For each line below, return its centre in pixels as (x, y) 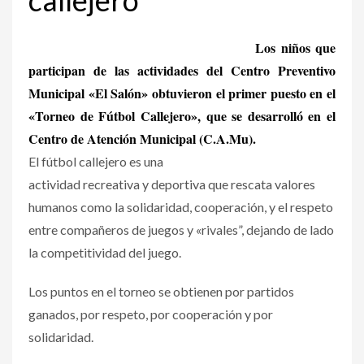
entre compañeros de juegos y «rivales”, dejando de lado (181, 229)
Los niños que (295, 47)
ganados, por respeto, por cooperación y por (151, 314)
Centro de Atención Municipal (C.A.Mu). (142, 138)
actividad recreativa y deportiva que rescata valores (172, 184)
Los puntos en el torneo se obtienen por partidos (161, 291)
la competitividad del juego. (105, 252)
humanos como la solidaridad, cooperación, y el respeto (181, 206)
